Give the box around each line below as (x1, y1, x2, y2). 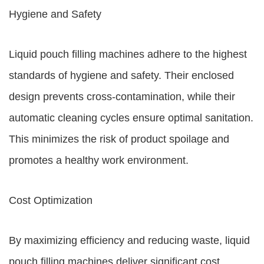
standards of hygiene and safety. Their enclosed (9, 70, 234, 81)
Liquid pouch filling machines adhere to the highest (9, 48, 247, 60)
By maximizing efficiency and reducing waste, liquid (9, 235, 250, 246)
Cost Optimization (9, 194, 93, 206)
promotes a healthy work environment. (9, 154, 189, 166)
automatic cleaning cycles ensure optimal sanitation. (9, 112, 253, 124)
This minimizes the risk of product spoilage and (9, 133, 229, 145)
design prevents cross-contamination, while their (9, 91, 235, 103)
